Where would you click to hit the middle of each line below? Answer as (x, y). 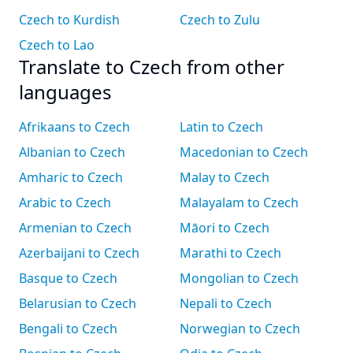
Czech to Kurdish (69, 20)
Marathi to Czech (230, 253)
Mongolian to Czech (239, 278)
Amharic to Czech (71, 177)
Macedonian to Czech (244, 152)
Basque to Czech (68, 278)
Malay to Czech (225, 177)
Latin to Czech (221, 127)
